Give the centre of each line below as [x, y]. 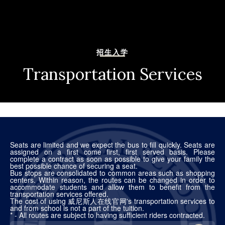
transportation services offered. [59, 194]
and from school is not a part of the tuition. [77, 208]
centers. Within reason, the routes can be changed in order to [113, 180]
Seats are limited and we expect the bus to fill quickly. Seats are [113, 144]
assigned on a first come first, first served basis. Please [113, 151]
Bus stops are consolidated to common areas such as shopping [113, 173]
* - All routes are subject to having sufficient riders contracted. [107, 215]
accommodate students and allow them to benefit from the [113, 187]
